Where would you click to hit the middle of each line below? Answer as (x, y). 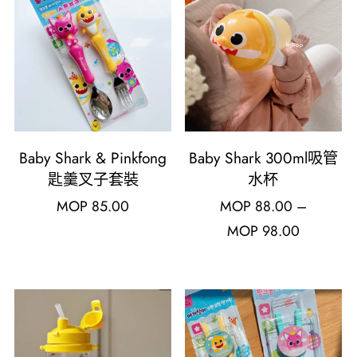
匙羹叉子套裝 (93, 180)
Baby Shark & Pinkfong (93, 158)
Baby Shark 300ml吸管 (263, 158)
